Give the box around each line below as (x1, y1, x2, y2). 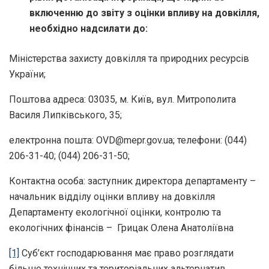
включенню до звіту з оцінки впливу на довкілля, (29, 7, 260, 19)
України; (9, 68, 46, 80)
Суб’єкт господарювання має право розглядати (19, 247, 234, 259)
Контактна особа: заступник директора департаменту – (9, 175, 256, 187)
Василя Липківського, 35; (9, 109, 122, 121)
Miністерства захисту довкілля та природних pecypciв (9, 52, 249, 64)
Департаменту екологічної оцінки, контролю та (9, 206, 221, 218)
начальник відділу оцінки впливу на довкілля (9, 190, 215, 202)
